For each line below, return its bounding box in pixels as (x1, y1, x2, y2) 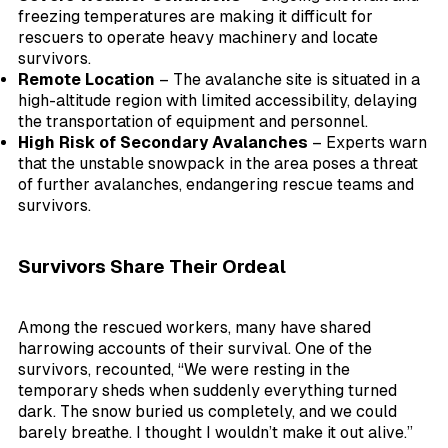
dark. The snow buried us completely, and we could (18, 401, 397, 421)
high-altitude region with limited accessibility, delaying (18, 91, 417, 111)
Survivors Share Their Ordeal (18, 255, 286, 277)
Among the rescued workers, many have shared (18, 317, 371, 337)
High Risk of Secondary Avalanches (18, 133, 308, 153)
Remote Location (18, 70, 155, 90)
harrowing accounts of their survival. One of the (18, 338, 372, 358)
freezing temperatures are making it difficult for (18, 7, 373, 27)
